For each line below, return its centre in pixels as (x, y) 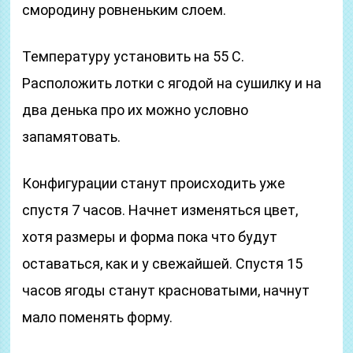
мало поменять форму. (98, 317)
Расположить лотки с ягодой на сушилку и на (172, 83)
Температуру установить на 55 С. (134, 56)
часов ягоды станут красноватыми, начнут (166, 290)
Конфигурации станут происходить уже (154, 183)
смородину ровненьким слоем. (124, 10)
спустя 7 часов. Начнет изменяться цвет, (160, 210)
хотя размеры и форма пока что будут (150, 237)
